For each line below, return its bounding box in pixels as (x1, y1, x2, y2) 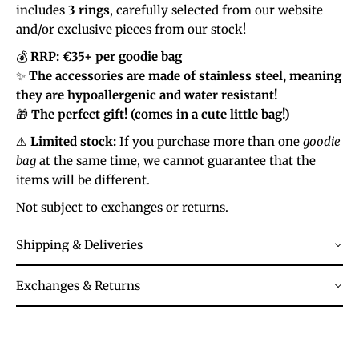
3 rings (68, 2, 110, 18)
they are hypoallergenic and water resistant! (16, 87, 277, 103)
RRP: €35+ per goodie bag (30, 48, 182, 64)
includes (16, 2, 68, 18)
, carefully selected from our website (110, 2, 323, 18)
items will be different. (16, 171, 150, 188)
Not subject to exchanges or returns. (16, 199, 228, 215)
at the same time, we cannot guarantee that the (36, 152, 316, 168)
